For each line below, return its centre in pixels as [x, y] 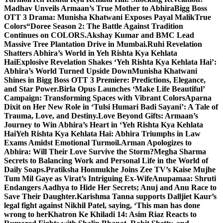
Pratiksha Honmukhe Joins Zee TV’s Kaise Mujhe [131, 169]
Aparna [198, 98]
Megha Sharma [180, 152]
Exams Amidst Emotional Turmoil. [62, 143]
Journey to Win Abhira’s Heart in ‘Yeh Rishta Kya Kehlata [104, 125]
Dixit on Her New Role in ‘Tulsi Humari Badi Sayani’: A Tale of [111, 107]
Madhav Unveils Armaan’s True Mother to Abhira [89, 8]
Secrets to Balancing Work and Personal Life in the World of [106, 161]
